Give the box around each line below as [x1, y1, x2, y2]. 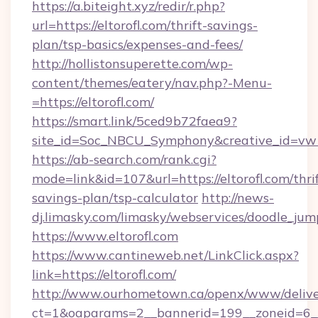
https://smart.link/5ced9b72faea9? [32, 113, 237, 129]
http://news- [202, 190, 274, 206]
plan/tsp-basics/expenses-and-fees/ [32, 36, 243, 53]
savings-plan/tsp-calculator [32, 190, 198, 206]
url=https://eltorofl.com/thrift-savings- [32, 17, 258, 33]
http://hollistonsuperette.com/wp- [32, 55, 233, 72]
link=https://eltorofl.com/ [32, 266, 176, 283]
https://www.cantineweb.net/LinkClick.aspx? [32, 247, 299, 263]
